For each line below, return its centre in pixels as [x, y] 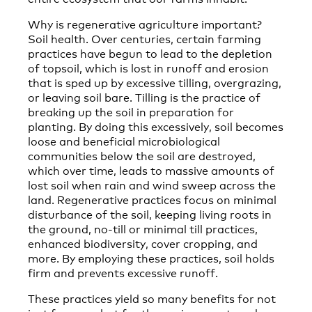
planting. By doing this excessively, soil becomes [156, 126]
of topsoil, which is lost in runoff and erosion [148, 68]
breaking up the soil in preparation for [131, 111]
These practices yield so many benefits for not [152, 298]
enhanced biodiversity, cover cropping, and [143, 243]
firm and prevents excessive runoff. [123, 272]
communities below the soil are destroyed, [142, 155]
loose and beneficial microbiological [124, 141]
